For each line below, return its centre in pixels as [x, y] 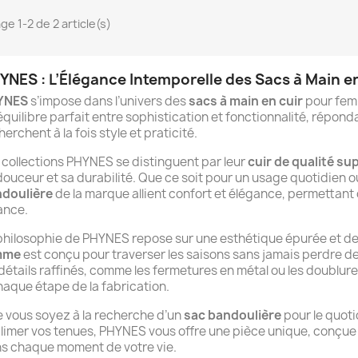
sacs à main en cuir [246, 101]
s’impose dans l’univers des [108, 101]
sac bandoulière [233, 316]
